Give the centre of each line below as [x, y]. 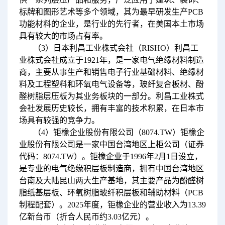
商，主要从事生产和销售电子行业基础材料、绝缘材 [111, 72]
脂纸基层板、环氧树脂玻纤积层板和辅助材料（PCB [111, 192]
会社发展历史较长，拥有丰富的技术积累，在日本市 [111, 108]
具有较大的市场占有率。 [63, 36]
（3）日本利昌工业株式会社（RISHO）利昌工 [116, 48]
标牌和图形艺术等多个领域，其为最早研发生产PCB [111, 12]
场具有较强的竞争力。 [59, 120]
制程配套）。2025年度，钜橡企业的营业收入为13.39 [112, 204]
